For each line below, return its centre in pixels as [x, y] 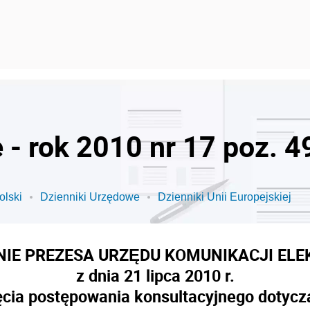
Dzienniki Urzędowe [90, 197]
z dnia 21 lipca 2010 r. [155, 275]
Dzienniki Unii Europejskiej [225, 197]
